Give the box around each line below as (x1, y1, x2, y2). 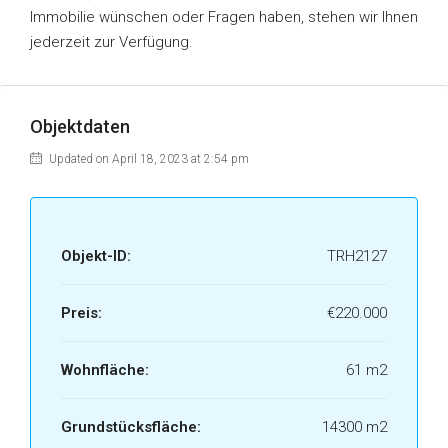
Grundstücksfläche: (61, 418, 201, 436)
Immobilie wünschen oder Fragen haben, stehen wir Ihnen (30, 8, 418, 26)
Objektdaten (30, 116, 130, 137)
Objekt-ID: (61, 247, 131, 265)
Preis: (61, 304, 102, 322)
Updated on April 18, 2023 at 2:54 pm (46, 152, 249, 166)
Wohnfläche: (61, 361, 149, 379)
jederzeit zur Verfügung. (30, 33, 193, 51)
